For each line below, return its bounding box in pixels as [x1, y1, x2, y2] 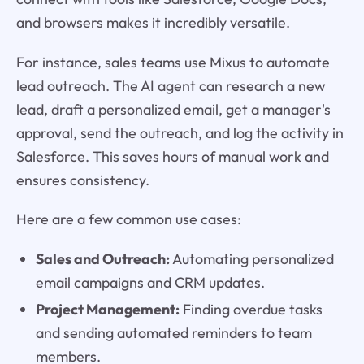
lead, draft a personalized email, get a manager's [15, 99, 331, 119]
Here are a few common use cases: [15, 210, 241, 229]
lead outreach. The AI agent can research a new [15, 76, 325, 95]
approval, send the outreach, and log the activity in [15, 123, 344, 142]
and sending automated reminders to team [35, 323, 312, 343]
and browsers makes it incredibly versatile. [15, 12, 290, 32]
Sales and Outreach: [35, 249, 170, 269]
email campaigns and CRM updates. [35, 273, 265, 292]
